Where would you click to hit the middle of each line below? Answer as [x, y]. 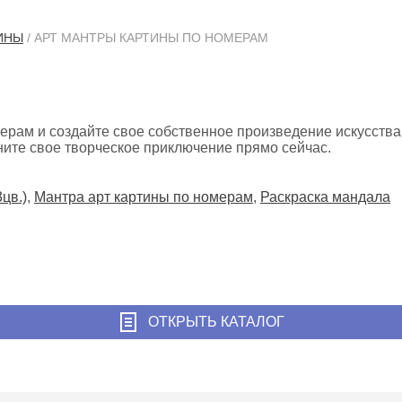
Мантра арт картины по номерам [144, 197]
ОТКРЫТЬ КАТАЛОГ [216, 322]
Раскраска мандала [325, 197]
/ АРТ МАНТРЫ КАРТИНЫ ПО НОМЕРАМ [146, 38]
